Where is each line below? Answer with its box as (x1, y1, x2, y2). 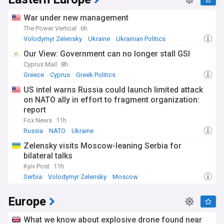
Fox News (23, 116, 52, 124)
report (23, 105, 46, 114)
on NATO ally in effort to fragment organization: (23, 95, 199, 104)
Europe (8, 193, 46, 210)
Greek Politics (76, 71, 115, 78)
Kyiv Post (23, 162, 49, 170)
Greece (23, 71, 44, 78)
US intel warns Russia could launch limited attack (23, 85, 203, 94)
